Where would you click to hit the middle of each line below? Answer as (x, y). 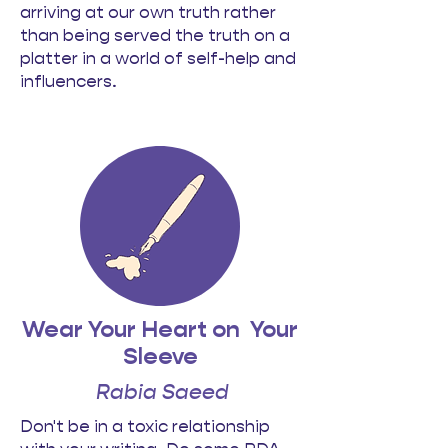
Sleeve (160, 356)
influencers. (70, 81)
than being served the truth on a (155, 35)
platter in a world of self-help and (158, 58)
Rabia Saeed (162, 392)
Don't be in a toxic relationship (145, 426)
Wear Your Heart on (136, 329)
